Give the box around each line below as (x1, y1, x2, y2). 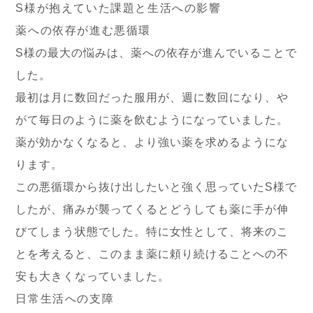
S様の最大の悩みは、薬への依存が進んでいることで (15, 47, 298, 59)
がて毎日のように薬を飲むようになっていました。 (15, 114, 289, 126)
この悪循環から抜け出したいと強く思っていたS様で (15, 181, 298, 193)
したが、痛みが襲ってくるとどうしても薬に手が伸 (15, 203, 289, 215)
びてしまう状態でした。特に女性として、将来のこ (15, 226, 289, 238)
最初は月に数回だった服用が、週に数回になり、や (15, 92, 289, 103)
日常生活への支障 (15, 293, 115, 305)
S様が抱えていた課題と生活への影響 (15, 2, 221, 14)
